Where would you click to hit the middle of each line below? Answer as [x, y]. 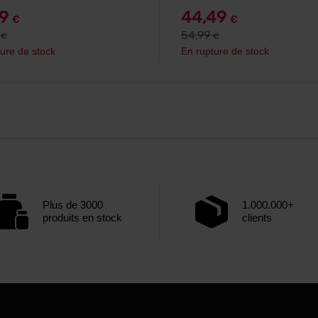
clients [257, 218]
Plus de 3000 [73, 205]
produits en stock [82, 218]
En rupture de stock [225, 51]
